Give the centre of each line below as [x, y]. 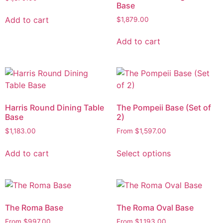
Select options [144, 154]
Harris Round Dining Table [55, 108]
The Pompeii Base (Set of [164, 108]
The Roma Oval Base [155, 208]
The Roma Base [34, 208]
